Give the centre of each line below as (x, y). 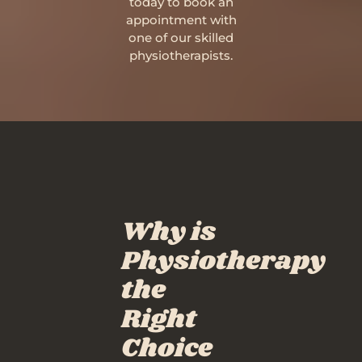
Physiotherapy (223, 261)
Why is (168, 232)
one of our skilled (181, 38)
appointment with (181, 20)
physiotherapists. (181, 55)
